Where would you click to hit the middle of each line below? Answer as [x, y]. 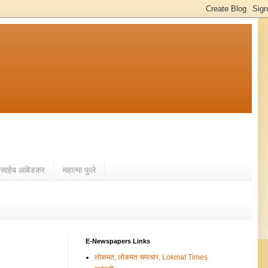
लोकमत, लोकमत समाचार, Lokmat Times [151, 257]
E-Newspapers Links [118, 241]
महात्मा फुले [79, 170]
